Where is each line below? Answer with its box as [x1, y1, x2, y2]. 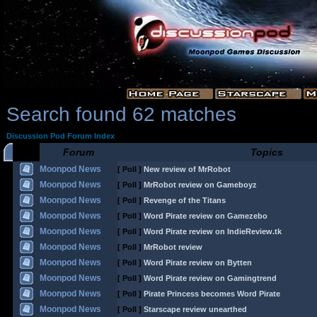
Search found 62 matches [6, 103, 236, 125]
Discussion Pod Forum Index [6, 132, 115, 140]
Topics [248, 146, 286, 158]
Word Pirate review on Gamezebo [144, 212, 267, 220]
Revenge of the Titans [144, 196, 226, 204]
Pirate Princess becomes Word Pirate [144, 289, 280, 298]
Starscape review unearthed [144, 305, 247, 313]
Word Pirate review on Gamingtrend [144, 274, 277, 282]
